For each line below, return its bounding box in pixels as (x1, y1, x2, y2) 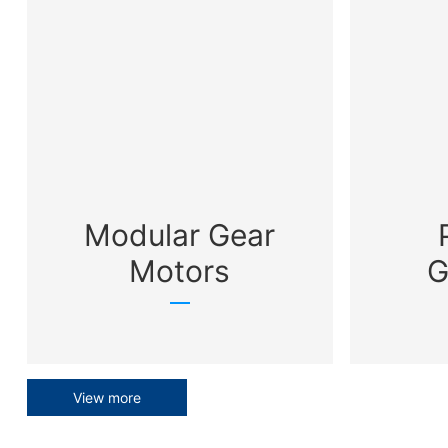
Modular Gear (84, 216, 276, 253)
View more (72, 388, 141, 406)
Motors (129, 252, 231, 289)
